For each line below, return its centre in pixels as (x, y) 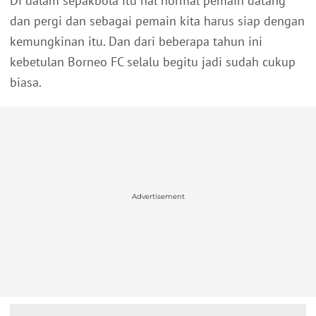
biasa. (26, 83)
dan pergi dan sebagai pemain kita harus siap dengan (157, 21)
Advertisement (158, 196)
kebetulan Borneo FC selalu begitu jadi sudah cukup (153, 62)
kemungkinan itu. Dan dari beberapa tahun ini (136, 42)
